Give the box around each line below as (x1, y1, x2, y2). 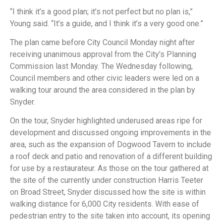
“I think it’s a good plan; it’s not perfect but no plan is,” (10, 6, 193, 16)
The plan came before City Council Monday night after (10, 38, 195, 48)
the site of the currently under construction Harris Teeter (10, 175, 203, 185)
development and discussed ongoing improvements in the (10, 128, 211, 138)
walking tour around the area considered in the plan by (10, 85, 195, 95)
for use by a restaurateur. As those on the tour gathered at (10, 164, 209, 173)
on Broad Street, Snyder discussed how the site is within (10, 187, 206, 197)
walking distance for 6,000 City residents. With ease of (10, 199, 199, 209)
